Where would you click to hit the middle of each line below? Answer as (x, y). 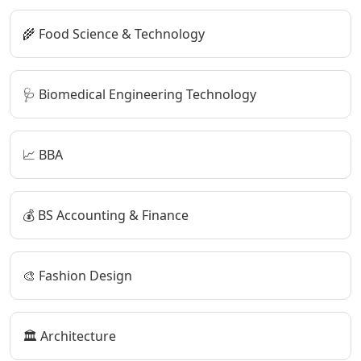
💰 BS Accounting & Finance (106, 215)
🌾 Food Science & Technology (114, 33)
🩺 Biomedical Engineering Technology (139, 94)
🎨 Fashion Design (77, 275)
